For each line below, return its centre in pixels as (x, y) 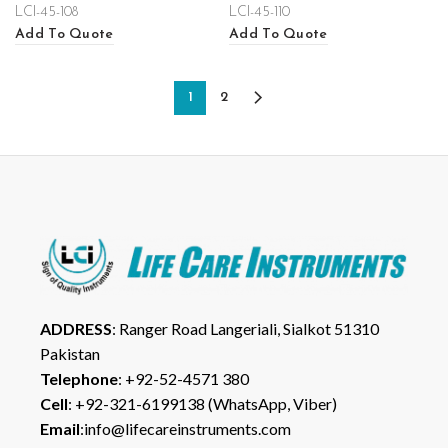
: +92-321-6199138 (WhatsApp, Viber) (202, 403)
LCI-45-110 (259, 12)
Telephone (79, 378)
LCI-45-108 (46, 12)
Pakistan (70, 353)
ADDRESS (76, 328)
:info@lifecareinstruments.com (185, 428)
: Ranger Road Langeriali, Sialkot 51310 (245, 328)
